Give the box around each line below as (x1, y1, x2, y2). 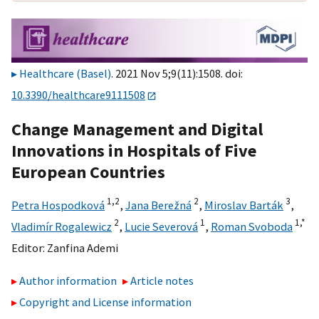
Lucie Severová (125, 219, 198, 234)
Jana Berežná (125, 197, 192, 212)
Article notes (130, 273, 194, 288)
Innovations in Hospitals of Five (11, 139, 257, 162)
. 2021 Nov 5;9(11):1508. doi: (111, 66, 243, 81)
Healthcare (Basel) (19, 66, 111, 81)
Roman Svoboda (211, 219, 293, 234)
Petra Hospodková (11, 197, 105, 212)
